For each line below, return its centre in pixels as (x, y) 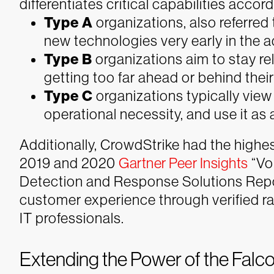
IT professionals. (72, 218)
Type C (68, 96)
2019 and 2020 (69, 163)
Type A (68, 22)
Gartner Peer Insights (183, 163)
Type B (68, 59)
